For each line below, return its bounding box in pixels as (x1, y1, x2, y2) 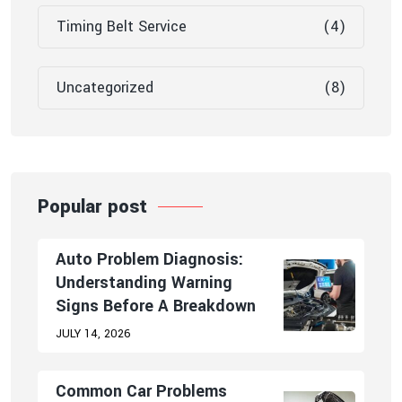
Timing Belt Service (57, 16, 187, 38)
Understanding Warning (56, 270, 232, 294)
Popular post (38, 193, 147, 220)
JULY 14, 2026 (56, 325, 131, 342)
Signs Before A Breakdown (56, 293, 256, 318)
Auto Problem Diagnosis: (56, 247, 243, 271)
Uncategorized (57, 77, 153, 99)
